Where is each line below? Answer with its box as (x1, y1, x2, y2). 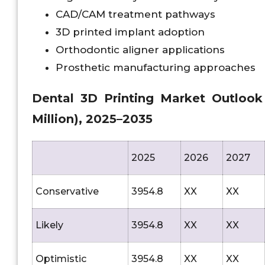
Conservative (35, 186, 99, 198)
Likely (35, 219, 63, 231)
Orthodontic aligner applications (56, 43, 225, 56)
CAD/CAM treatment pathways (56, 8, 215, 20)
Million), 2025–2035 (32, 111, 153, 126)
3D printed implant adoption (56, 25, 205, 38)
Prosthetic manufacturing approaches (56, 61, 256, 73)
